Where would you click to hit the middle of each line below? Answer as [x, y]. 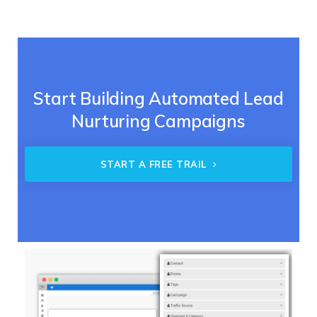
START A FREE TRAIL [155, 165]
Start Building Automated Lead [158, 99]
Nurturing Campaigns [158, 121]
